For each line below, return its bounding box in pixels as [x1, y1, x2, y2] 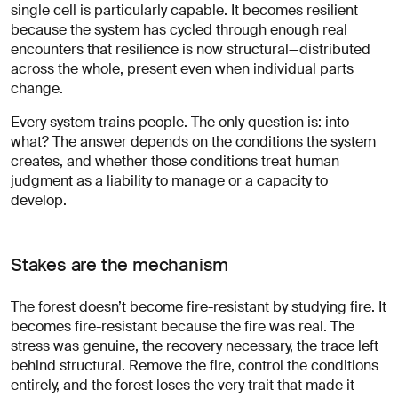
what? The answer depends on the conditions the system [11, 131, 376, 151]
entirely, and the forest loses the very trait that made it [11, 375, 354, 394]
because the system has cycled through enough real [11, 20, 347, 39]
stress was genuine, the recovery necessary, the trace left [11, 336, 378, 355]
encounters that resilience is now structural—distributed [11, 39, 370, 59]
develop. [11, 190, 67, 210]
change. [11, 78, 63, 98]
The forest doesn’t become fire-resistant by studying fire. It [11, 297, 386, 316]
